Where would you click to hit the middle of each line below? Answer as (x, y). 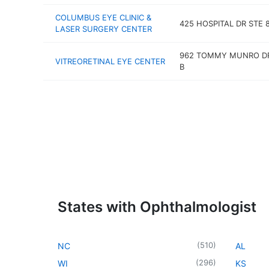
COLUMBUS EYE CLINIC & (103, 17)
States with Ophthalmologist (157, 207)
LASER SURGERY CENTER (104, 29)
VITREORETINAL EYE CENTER (110, 61)
